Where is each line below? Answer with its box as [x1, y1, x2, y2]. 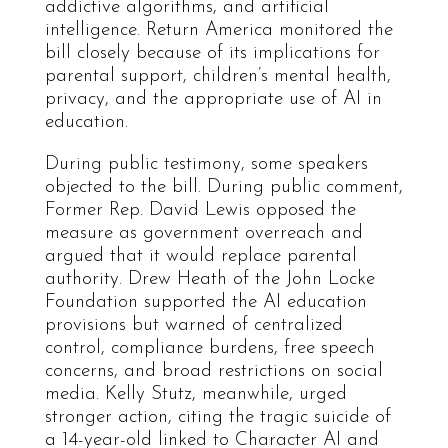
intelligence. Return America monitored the [44, 20, 393, 40]
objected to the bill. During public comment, [44, 177, 403, 197]
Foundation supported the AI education [44, 292, 367, 312]
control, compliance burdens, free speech [44, 338, 375, 358]
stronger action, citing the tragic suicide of [44, 407, 391, 427]
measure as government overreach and [44, 223, 363, 243]
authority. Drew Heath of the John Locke [44, 269, 375, 289]
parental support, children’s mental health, [44, 66, 391, 86]
